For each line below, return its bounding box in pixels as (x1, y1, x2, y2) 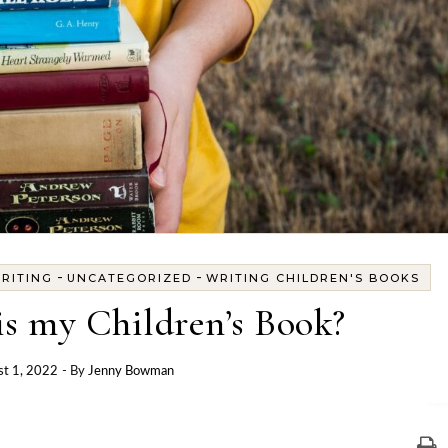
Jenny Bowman (87, 365, 174, 379)
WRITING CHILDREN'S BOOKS (205, 271, 420, 286)
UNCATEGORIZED (66, 271, 192, 286)
